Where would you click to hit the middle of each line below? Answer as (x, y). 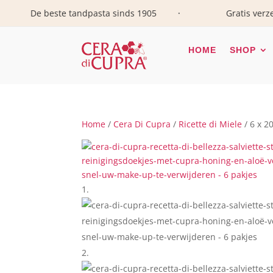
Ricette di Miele (211, 124)
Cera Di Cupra (142, 124)
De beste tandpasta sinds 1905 (73, 13)
